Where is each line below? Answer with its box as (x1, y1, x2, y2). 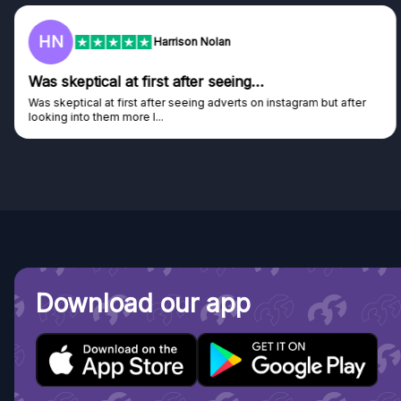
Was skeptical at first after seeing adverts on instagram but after (28, 96, 366, 109)
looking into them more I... (28, 110, 164, 124)
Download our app (36, 288, 251, 319)
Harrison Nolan (153, 35, 231, 48)
